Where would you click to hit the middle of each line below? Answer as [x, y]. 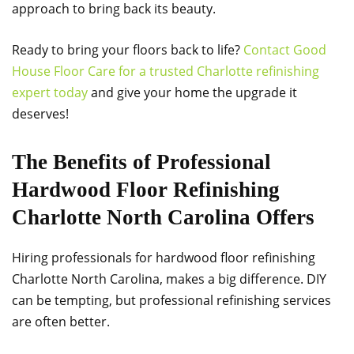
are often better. [61, 322]
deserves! [40, 114]
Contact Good [285, 50]
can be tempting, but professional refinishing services [171, 300]
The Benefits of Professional [141, 162]
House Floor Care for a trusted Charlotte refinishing [166, 71]
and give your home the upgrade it [192, 92]
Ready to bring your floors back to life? [128, 50]
